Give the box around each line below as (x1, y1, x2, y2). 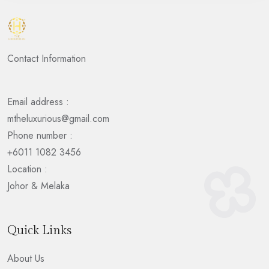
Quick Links (7, 223, 71, 238)
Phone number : (7, 128, 73, 142)
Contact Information (7, 51, 86, 65)
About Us (7, 251, 44, 265)
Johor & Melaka (7, 178, 70, 193)
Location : (7, 162, 47, 176)
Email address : (7, 94, 69, 109)
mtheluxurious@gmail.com (7, 111, 109, 125)
